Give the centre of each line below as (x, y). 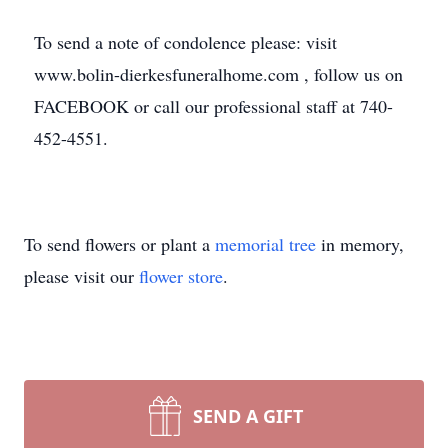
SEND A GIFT (248, 416)
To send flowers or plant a (119, 244)
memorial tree (265, 244)
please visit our (81, 276)
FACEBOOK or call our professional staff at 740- (213, 106)
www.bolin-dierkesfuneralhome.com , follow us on (218, 74)
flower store (181, 276)
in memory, (360, 244)
